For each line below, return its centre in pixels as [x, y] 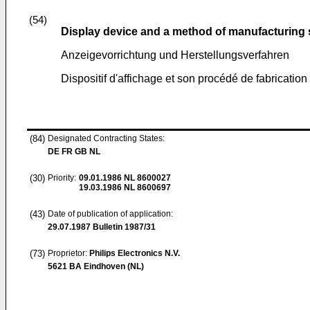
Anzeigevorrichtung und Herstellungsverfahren [175, 55]
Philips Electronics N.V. [135, 253]
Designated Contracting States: [106, 138]
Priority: [62, 178]
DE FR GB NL [74, 152]
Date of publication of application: [110, 214]
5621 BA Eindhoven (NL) [96, 266]
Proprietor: [69, 253]
